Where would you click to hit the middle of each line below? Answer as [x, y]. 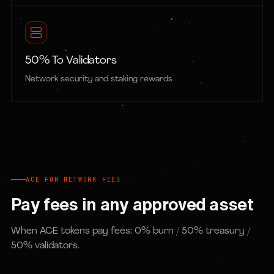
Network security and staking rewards [99, 79]
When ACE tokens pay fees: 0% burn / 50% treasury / [131, 231]
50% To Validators [71, 61]
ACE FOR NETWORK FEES [73, 180]
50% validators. [45, 246]
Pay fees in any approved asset [132, 204]
